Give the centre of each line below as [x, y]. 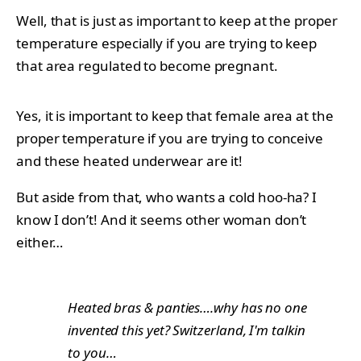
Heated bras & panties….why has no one [187, 307]
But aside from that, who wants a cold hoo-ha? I [167, 197]
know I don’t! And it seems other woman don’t [162, 219]
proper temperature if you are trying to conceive [170, 138]
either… [39, 242]
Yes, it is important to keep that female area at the [175, 115]
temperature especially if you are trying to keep [167, 43]
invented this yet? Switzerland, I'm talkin [187, 330]
